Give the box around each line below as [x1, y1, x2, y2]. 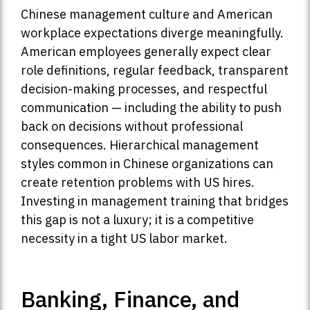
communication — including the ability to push [21, 99, 282, 116]
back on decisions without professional [21, 118, 243, 134]
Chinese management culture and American [21, 6, 273, 22]
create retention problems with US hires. [21, 174, 255, 190]
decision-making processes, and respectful [21, 80, 267, 97]
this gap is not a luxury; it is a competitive [21, 211, 254, 228]
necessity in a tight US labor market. [21, 230, 228, 246]
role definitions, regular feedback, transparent [21, 62, 289, 78]
